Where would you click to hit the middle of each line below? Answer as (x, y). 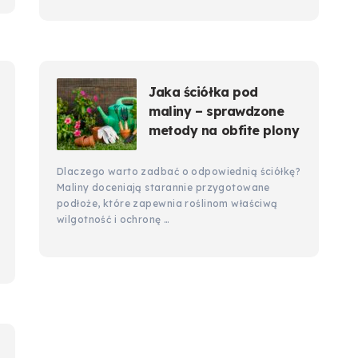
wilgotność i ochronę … (113, 219)
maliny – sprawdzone (217, 111)
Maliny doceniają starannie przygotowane (163, 187)
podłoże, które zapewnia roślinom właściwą (167, 203)
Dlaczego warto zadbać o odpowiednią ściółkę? (179, 171)
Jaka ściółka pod (203, 92)
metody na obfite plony (224, 130)
